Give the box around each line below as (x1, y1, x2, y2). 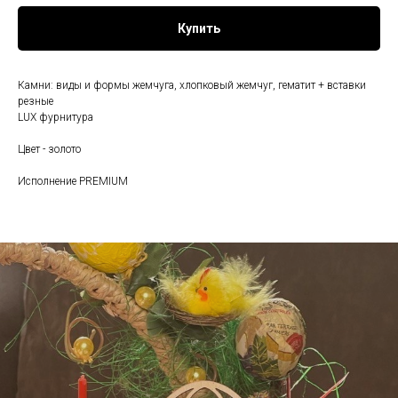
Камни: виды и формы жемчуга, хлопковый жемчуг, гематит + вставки (18, 79, 366, 92)
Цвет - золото (18, 143, 81, 156)
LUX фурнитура (18, 111, 93, 124)
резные (18, 95, 53, 108)
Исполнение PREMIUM (18, 175, 128, 188)
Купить (178, 21, 220, 36)
